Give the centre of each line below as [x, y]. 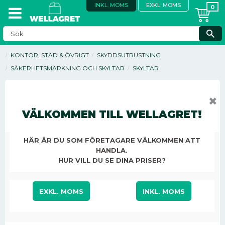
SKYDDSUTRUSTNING [129, 55]
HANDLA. [112, 150]
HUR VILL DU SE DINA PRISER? [112, 160]
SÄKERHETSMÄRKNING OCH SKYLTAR [68, 68]
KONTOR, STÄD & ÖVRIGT [50, 55]
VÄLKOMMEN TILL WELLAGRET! [112, 114]
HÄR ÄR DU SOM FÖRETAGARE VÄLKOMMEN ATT [112, 140]
